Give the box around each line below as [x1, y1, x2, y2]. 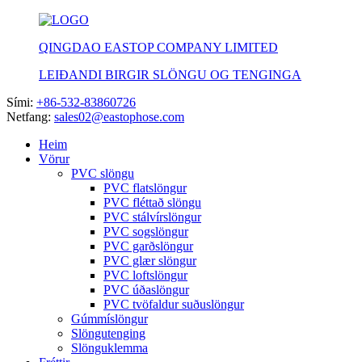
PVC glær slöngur [103, 254, 196, 267]
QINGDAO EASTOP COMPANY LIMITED [39, 40, 278, 54]
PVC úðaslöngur [103, 283, 189, 297]
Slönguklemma [71, 341, 148, 355]
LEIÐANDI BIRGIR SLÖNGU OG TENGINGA [39, 68, 301, 82]
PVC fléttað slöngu [103, 196, 201, 209]
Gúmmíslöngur [71, 312, 148, 326]
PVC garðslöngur [103, 239, 193, 253]
